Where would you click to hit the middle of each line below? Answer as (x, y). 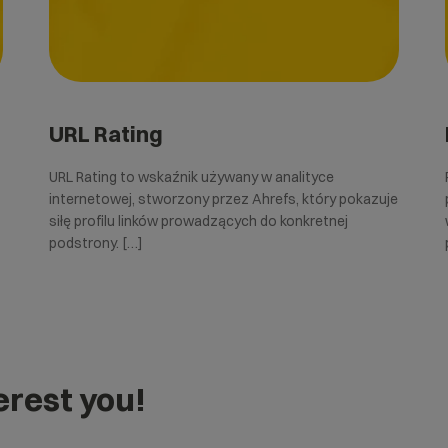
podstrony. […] (95, 242)
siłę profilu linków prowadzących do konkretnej (198, 220)
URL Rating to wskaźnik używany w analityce (191, 176)
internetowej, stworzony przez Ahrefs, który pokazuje (223, 198)
